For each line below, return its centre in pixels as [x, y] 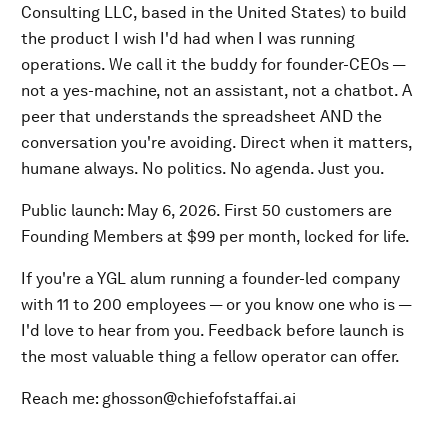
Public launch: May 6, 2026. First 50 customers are [206, 210]
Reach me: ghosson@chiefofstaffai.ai [158, 398]
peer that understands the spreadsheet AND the [201, 116]
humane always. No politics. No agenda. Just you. [203, 168]
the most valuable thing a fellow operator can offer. [210, 356]
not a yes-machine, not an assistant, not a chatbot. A [216, 90]
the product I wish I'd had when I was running [188, 38]
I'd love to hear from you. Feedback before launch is [212, 330]
